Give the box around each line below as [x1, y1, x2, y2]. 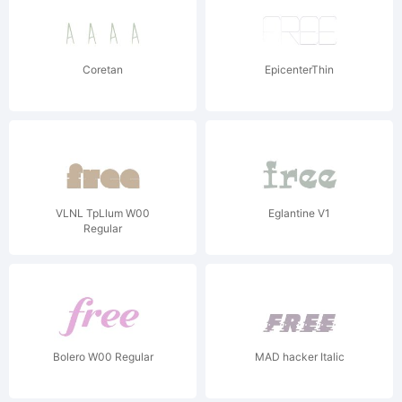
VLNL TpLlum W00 [56, 206, 150, 220]
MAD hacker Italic [254, 350, 345, 363]
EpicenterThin [265, 63, 334, 76]
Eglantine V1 [268, 206, 330, 220]
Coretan [83, 63, 123, 76]
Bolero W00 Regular [52, 350, 153, 363]
